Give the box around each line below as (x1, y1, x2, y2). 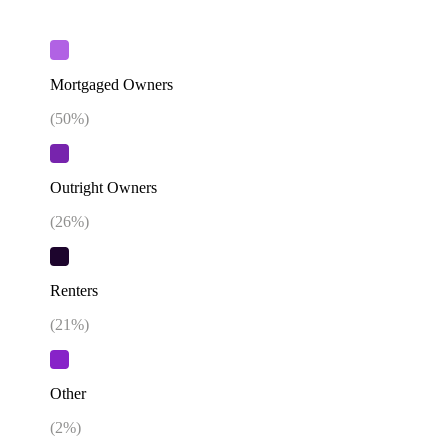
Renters (50, 282, 98, 300)
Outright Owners (50, 178, 157, 196)
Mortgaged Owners (50, 75, 173, 93)
